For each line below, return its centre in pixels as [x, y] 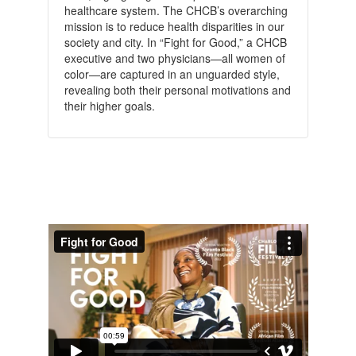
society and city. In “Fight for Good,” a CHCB [175, 42]
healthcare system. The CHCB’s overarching [176, 10]
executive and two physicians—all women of [174, 58]
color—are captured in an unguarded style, [172, 74]
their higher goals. [109, 105]
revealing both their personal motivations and [177, 89]
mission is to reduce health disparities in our [174, 26]
